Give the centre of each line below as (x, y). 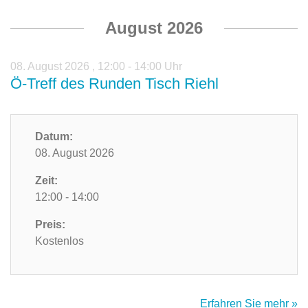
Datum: (54, 137)
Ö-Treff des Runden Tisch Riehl (114, 84)
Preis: (50, 225)
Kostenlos (59, 241)
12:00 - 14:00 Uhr (140, 67)
